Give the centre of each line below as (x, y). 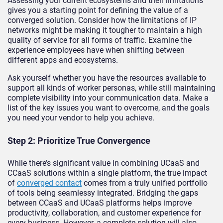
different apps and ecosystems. (63, 60)
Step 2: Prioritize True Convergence (79, 140)
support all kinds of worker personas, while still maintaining (111, 88)
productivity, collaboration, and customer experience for (104, 213)
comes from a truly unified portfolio (145, 183)
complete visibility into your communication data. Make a (108, 98)
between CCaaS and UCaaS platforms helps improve (100, 203)
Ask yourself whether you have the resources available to (107, 78)
